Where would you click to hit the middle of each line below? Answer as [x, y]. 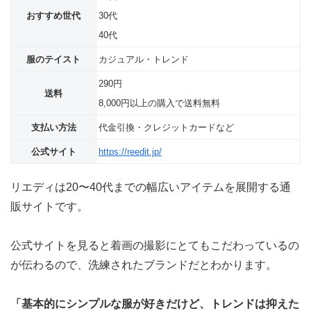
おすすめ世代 [53, 15]
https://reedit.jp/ [130, 151]
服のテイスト [53, 59]
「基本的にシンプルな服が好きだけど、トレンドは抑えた [155, 303]
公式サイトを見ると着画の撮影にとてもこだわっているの [155, 245]
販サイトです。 [49, 206]
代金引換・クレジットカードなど [166, 127]
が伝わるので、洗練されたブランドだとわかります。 [144, 264]
